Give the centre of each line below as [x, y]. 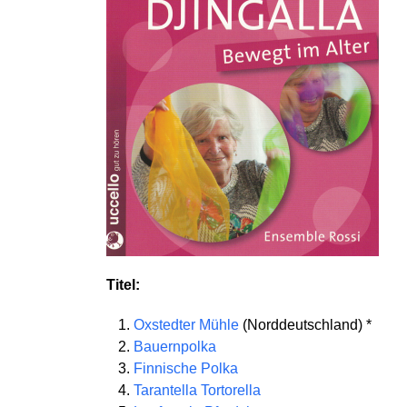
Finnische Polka [186, 368]
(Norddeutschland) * [305, 325]
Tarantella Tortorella [197, 390]
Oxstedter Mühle [186, 325]
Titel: [123, 285]
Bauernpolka [175, 347]
